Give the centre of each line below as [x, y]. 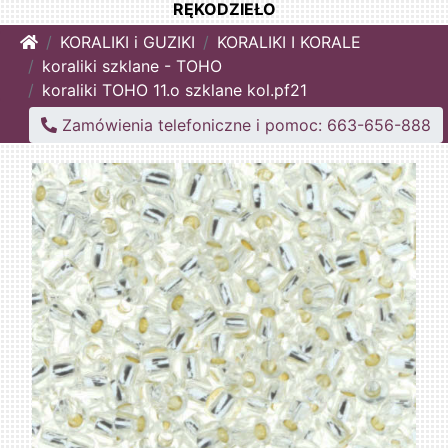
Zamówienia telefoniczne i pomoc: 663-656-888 [244, 125]
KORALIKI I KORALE [289, 42]
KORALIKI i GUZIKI [127, 42]
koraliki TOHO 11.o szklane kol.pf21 [174, 90]
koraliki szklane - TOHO [132, 66]
